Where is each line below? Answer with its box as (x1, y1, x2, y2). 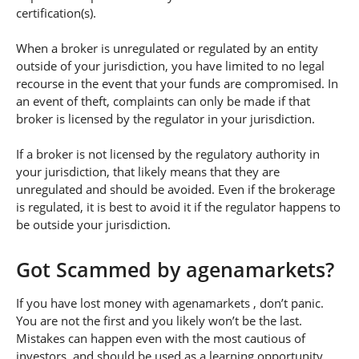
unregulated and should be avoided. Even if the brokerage (16, 181, 335, 198)
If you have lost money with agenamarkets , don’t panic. (16, 295, 324, 312)
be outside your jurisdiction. (16, 216, 171, 233)
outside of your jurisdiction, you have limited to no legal (16, 58, 325, 75)
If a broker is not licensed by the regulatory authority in (16, 146, 320, 163)
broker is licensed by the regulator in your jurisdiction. (16, 111, 315, 127)
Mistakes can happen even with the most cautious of (16, 330, 305, 347)
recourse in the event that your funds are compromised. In (16, 75, 338, 92)
